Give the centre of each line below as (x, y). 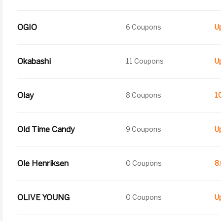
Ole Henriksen (43, 164)
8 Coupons (144, 95)
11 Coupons (145, 61)
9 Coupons (144, 129)
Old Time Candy (46, 129)
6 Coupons (144, 27)
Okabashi (34, 61)
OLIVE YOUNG (43, 198)
